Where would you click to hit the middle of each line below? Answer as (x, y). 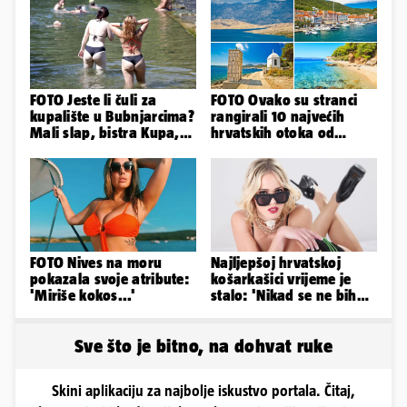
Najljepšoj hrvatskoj (276, 263)
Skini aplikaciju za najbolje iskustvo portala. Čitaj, (203, 391)
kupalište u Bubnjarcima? (112, 117)
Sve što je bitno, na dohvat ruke (203, 346)
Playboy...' (246, 328)
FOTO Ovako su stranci (284, 100)
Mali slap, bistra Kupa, (105, 133)
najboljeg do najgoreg (284, 149)
